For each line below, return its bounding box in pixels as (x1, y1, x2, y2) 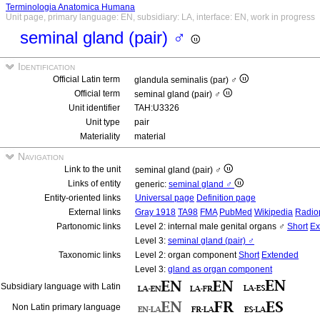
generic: (135, 179, 169, 189)
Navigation (15, 151, 64, 162)
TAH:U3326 (134, 103, 179, 113)
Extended (261, 250, 299, 260)
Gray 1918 (135, 207, 176, 217)
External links (69, 207, 121, 217)
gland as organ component (168, 264, 272, 274)
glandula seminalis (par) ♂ (134, 75, 239, 85)
